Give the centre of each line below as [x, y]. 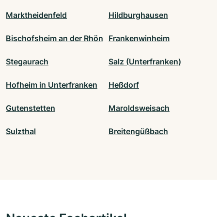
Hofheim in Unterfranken [52, 85]
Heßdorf [124, 85]
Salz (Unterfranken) [145, 62]
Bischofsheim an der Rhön [54, 39]
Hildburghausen [138, 15]
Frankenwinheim [139, 39]
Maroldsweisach [139, 108]
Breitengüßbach [138, 132]
